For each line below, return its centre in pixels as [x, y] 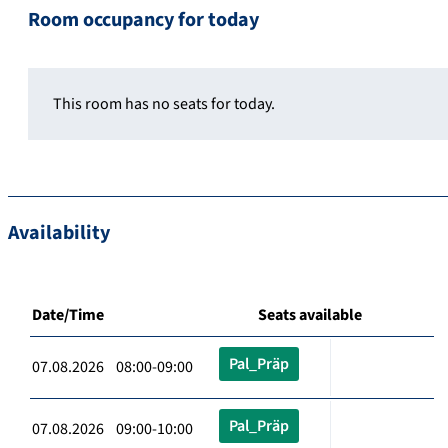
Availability [59, 232]
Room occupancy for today [143, 19]
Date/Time [68, 314]
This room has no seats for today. [164, 103]
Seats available [310, 314]
